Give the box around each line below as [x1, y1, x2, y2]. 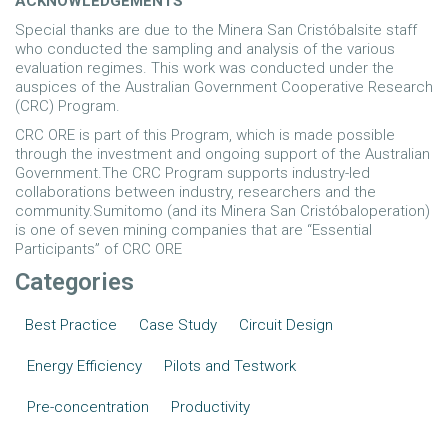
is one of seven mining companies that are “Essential [15, 221, 372, 239]
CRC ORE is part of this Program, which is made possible [15, 126, 395, 144]
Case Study [139, 316, 217, 334]
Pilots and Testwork [164, 357, 296, 375]
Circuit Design [239, 316, 333, 334]
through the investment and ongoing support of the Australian [15, 145, 430, 163]
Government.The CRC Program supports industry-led [15, 164, 370, 182]
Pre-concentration [27, 398, 149, 416]
